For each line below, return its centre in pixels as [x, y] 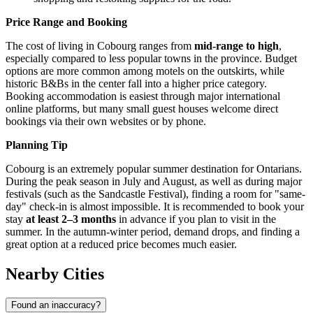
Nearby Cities [55, 274]
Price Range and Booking [66, 22]
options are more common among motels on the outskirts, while [145, 71]
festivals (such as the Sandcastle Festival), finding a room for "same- [155, 194]
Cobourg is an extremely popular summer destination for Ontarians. [154, 169]
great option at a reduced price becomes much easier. [121, 245]
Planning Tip [37, 145]
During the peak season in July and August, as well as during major [154, 182]
